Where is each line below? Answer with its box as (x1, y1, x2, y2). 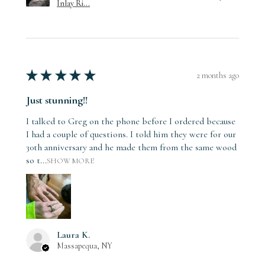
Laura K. (57, 229, 90, 241)
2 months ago (196, 70, 239, 80)
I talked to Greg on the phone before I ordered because (26, 115, 235, 128)
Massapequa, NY (57, 241, 112, 251)
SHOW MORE (47, 156, 94, 166)
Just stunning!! (26, 93, 88, 107)
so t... (26, 154, 47, 167)
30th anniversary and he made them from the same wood (26, 141, 237, 154)
